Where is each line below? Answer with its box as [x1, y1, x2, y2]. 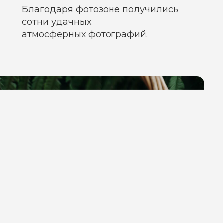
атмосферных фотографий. [22, 29, 148, 40]
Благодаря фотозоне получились [22, 4, 178, 15]
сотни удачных [22, 16, 91, 27]
